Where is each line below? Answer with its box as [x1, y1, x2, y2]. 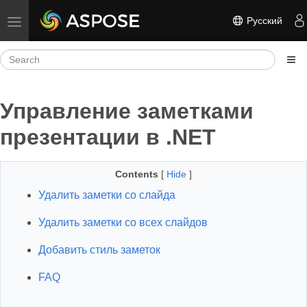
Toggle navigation [14, 15, 90, 26]
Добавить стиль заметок [38, 244, 160, 256]
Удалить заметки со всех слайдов [38, 217, 208, 228]
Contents [115, 169, 158, 180]
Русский [244, 14, 282, 26]
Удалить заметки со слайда [38, 189, 175, 201]
